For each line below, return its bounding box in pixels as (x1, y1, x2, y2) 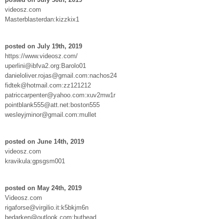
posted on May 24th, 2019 (5, 184, 82, 192)
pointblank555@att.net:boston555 (5, 101, 100, 109)
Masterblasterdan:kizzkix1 (5, 15, 79, 23)
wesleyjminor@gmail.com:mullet (5, 110, 96, 118)
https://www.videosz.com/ (5, 52, 78, 60)
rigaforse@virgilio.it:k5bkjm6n (5, 203, 88, 211)
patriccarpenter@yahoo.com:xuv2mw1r (5, 91, 115, 99)
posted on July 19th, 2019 (5, 42, 82, 50)
